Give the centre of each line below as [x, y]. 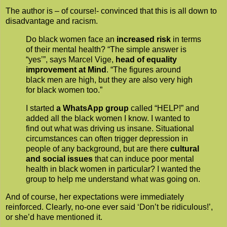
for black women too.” [64, 90]
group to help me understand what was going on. [113, 179]
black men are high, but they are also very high [109, 80]
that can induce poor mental [143, 159]
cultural [185, 148]
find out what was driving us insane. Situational [110, 128]
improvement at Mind [66, 69]
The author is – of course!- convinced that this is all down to [111, 11]
